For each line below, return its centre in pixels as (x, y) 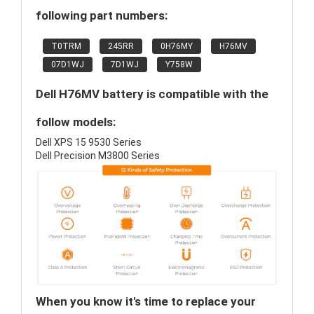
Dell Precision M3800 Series (98, 156)
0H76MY (177, 47)
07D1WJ (68, 65)
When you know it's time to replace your (146, 302)
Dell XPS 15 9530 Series (89, 143)
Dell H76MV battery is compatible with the (152, 94)
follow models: (76, 122)
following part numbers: (102, 16)
